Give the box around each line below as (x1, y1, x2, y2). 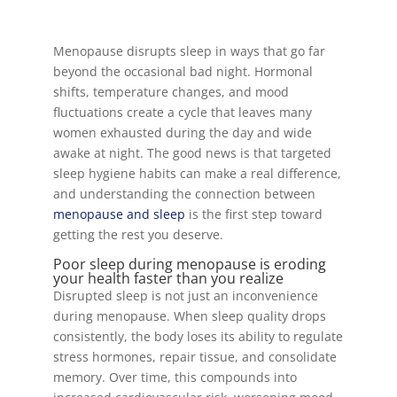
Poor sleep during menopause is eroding (52, 254, 326, 274)
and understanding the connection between (52, 185, 315, 202)
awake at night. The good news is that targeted (52, 144, 331, 161)
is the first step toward (184, 206, 323, 222)
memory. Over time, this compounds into (52, 369, 297, 385)
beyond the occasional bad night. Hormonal (52, 63, 313, 80)
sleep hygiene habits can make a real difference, (52, 165, 341, 182)
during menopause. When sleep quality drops (52, 307, 326, 324)
